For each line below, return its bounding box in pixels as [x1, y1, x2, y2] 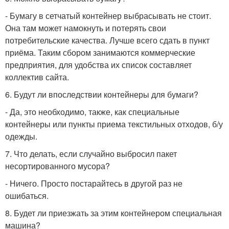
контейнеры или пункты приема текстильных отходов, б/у [5, 118, 223, 130]
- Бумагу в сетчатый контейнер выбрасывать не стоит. [5, 10, 211, 22]
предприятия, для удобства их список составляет [5, 59, 192, 71]
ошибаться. [5, 190, 49, 202]
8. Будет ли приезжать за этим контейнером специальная [5, 207, 222, 219]
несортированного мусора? [5, 160, 110, 172]
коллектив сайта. [5, 71, 69, 83]
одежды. [5, 130, 37, 143]
